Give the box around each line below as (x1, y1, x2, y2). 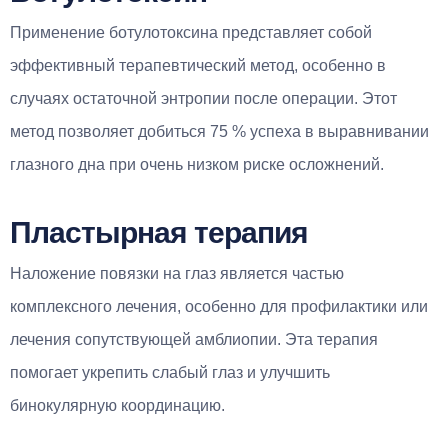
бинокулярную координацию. (10, 396, 225, 414)
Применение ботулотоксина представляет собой (10, 23, 372, 41)
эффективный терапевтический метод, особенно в (10, 56, 386, 74)
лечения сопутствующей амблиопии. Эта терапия (10, 330, 378, 348)
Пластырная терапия (10, 215, 308, 249)
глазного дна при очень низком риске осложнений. (10, 155, 384, 173)
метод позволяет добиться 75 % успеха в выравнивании (10, 122, 429, 140)
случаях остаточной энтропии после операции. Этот (10, 89, 397, 107)
